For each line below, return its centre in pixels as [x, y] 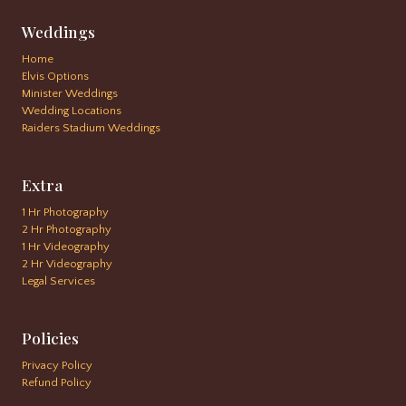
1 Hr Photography [65, 213]
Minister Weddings [70, 94]
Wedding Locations [72, 111]
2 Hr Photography [67, 230]
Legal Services [58, 281]
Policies [50, 338]
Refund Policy [57, 383]
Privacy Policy [57, 366]
